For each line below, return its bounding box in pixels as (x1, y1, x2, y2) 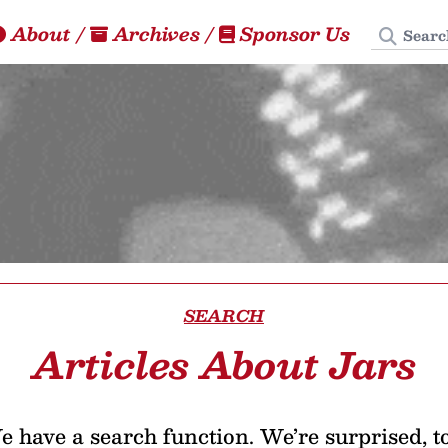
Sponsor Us (235, 18, 355, 49)
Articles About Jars (31, 334, 416, 394)
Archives (108, 18, 205, 49)
